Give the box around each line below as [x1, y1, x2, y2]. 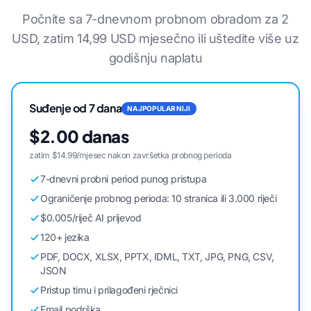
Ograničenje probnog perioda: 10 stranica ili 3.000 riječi [40, 192, 277, 205]
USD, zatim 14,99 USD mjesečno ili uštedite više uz [12, 31, 299, 47]
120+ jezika [40, 231, 90, 244]
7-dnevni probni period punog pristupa [40, 173, 207, 185]
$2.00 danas [29, 126, 129, 147]
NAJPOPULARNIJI [127, 103, 191, 112]
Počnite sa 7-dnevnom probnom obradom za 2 [22, 12, 289, 27]
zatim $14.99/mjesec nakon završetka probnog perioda [29, 150, 232, 161]
